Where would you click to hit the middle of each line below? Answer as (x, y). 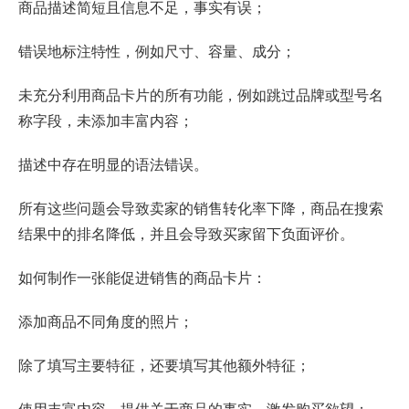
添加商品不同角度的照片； (106, 321)
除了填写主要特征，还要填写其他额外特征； (164, 365)
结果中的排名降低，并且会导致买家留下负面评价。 (186, 234)
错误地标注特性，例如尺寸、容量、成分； (157, 51)
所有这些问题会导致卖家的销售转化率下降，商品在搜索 (201, 208)
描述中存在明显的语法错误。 (113, 164)
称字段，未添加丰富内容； (106, 121)
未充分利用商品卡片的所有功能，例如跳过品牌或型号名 (201, 95)
